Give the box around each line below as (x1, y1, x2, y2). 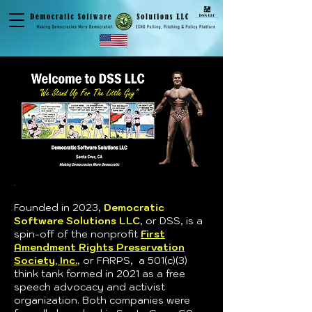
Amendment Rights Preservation (14, 241, 185, 253)
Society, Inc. (14, 254, 77, 267)
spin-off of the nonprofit (14, 228, 141, 240)
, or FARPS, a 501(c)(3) (77, 254, 187, 267)
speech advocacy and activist (14, 281, 165, 293)
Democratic (104, 201, 164, 214)
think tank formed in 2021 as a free (14, 267, 185, 280)
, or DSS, (140, 214, 183, 227)
